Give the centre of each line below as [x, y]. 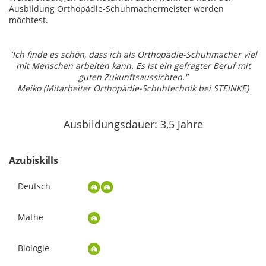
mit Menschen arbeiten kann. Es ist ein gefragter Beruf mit [133, 65]
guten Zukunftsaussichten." [133, 77]
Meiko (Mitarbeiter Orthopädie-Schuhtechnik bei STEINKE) [133, 88]
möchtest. [28, 20]
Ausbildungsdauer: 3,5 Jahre [133, 124]
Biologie [34, 248]
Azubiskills [34, 160]
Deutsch [34, 186]
